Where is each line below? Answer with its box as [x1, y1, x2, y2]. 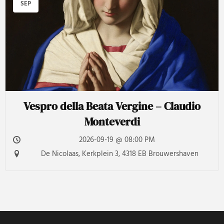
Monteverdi [84, 114, 140, 129]
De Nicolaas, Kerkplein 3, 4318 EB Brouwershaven [40, 148, 198, 159]
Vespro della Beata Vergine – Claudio [23, 98, 200, 113]
